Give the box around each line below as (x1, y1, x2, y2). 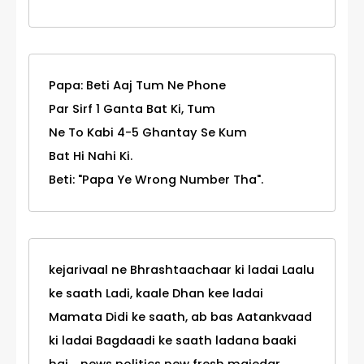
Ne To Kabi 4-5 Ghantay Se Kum (49, 124, 247, 141)
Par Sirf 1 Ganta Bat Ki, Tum (49, 101, 215, 118)
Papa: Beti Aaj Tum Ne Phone (49, 77, 226, 94)
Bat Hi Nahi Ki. (49, 148, 132, 165)
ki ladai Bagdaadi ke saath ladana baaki (49, 332, 297, 349)
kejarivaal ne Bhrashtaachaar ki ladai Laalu (49, 262, 314, 279)
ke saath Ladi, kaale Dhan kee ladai (49, 285, 263, 302)
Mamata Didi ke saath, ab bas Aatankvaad (49, 309, 312, 326)
